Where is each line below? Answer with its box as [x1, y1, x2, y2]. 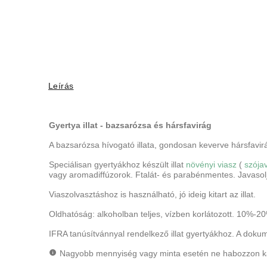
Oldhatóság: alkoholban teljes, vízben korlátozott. [49, 209, 237, 219]
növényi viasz [186, 159, 237, 169]
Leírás [48, 80, 74, 91]
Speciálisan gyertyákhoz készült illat [49, 159, 184, 169]
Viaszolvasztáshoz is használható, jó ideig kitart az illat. [49, 189, 256, 199]
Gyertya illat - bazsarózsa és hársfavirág [49, 120, 212, 130]
